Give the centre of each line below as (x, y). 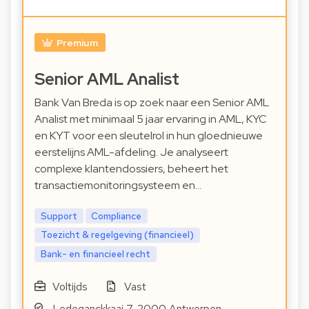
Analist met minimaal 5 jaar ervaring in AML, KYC (151, 119)
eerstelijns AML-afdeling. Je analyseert (131, 152)
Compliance (117, 216)
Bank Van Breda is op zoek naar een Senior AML (152, 102)
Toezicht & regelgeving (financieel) (117, 235)
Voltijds (70, 287)
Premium (77, 42)
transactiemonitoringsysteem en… (118, 185)
